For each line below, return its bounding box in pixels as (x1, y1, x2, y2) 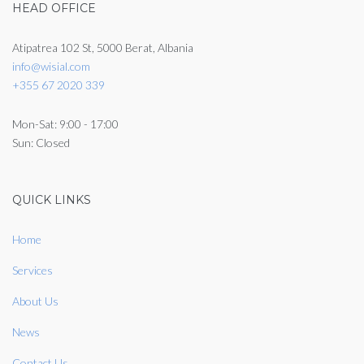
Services (12, 263, 53, 277)
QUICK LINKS (12, 193, 91, 207)
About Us (12, 294, 58, 308)
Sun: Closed (12, 136, 70, 149)
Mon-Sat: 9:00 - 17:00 (12, 117, 119, 131)
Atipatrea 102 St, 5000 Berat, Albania (12, 41, 193, 54)
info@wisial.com (12, 59, 90, 73)
